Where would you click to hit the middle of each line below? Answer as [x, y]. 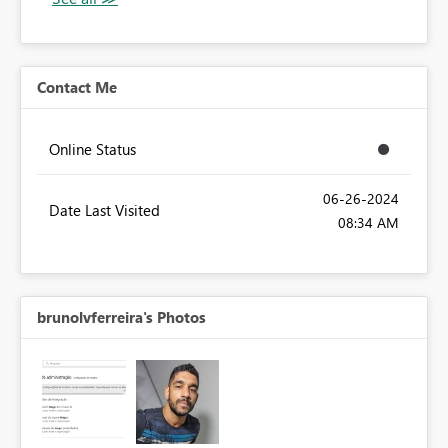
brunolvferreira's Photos [121, 317]
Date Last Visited [104, 210]
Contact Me [77, 87]
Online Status [92, 149]
